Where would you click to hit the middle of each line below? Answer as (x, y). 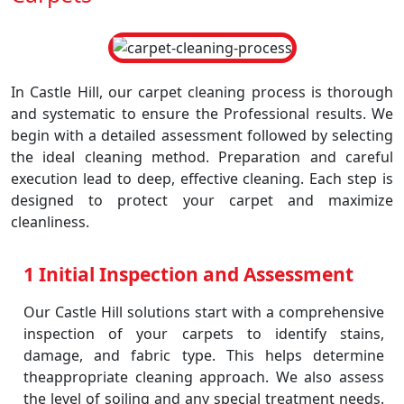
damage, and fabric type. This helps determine (204, 355)
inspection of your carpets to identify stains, (204, 334)
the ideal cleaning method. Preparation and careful (202, 157)
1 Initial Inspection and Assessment (188, 274)
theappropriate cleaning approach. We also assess (204, 377)
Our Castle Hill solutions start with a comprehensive (204, 312)
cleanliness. (50, 222)
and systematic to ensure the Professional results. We (202, 114)
